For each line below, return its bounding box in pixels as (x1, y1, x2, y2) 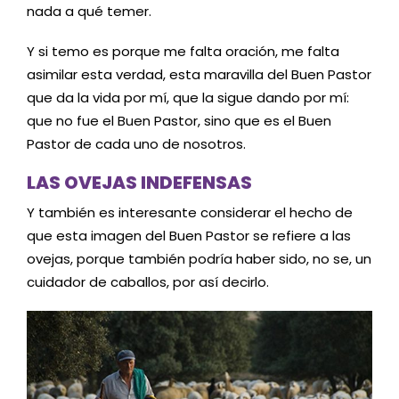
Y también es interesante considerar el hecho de (27, 202, 353, 222)
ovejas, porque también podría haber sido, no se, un (27, 248, 371, 268)
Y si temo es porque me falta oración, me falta (27, 42, 339, 61)
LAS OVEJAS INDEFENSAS (27, 169, 252, 195)
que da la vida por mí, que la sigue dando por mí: (27, 88, 349, 108)
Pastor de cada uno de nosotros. (27, 134, 246, 154)
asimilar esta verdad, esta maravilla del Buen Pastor (27, 65, 371, 85)
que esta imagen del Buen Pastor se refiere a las (27, 225, 351, 245)
